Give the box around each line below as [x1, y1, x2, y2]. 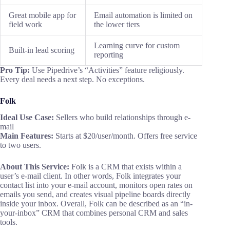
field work [9, 20, 42, 29]
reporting [94, 50, 123, 59]
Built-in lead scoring [9, 45, 74, 54]
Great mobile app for [9, 10, 76, 20]
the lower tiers [94, 20, 140, 29]
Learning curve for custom [94, 41, 180, 50]
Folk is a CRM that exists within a [71, 162, 182, 171]
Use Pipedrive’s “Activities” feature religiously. [32, 65, 184, 74]
